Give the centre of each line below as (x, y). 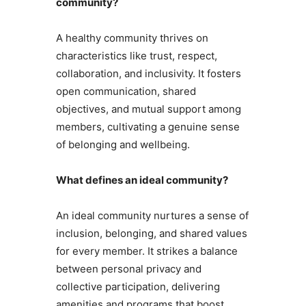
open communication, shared (126, 92)
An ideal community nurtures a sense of (152, 216)
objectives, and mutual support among (148, 109)
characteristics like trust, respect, (136, 56)
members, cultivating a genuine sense (148, 127)
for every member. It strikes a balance (147, 251)
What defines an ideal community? (142, 180)
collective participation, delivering (138, 287)
